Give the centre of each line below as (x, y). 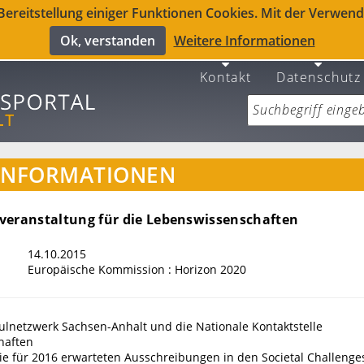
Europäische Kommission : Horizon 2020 (137, 269)
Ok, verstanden (107, 41)
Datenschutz (318, 77)
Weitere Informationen (244, 41)
